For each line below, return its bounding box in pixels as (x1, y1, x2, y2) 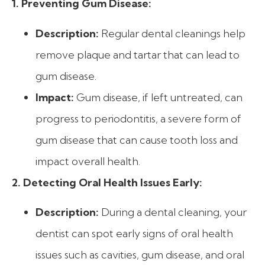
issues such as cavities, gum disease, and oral (35, 248, 244, 262)
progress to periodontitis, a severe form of (35, 111, 241, 125)
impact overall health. (35, 154, 140, 168)
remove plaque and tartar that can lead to (35, 47, 240, 62)
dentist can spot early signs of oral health (35, 227, 233, 241)
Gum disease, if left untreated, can (74, 90, 243, 104)
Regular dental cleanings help (99, 26, 245, 40)
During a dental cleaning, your (99, 205, 247, 219)
